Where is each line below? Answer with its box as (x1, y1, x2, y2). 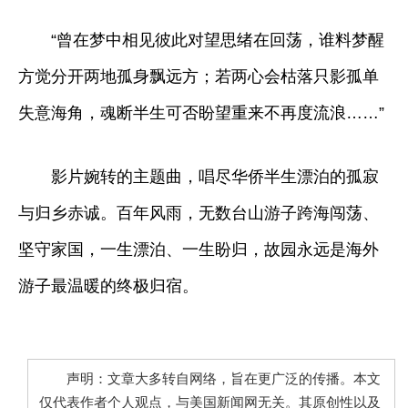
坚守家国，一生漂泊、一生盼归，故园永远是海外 (18, 240, 379, 259)
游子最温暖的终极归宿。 (18, 276, 199, 295)
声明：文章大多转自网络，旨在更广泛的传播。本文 (39, 371, 381, 386)
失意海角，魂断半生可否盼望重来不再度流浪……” (18, 103, 384, 122)
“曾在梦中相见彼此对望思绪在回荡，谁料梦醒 (18, 30, 384, 49)
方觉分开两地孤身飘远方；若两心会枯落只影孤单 (18, 66, 379, 86)
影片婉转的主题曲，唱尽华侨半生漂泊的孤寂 (18, 167, 379, 186)
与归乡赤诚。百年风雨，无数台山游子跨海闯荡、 (18, 203, 379, 222)
